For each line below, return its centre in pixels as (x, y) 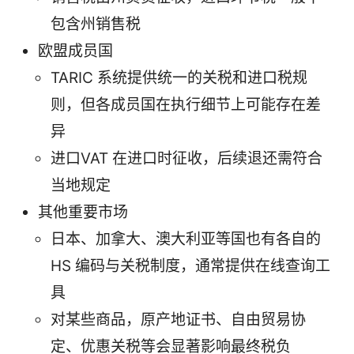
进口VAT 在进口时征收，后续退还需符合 (186, 159)
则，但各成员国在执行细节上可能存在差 (186, 105)
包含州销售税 (96, 24)
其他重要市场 (83, 213)
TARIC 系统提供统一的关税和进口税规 (179, 78)
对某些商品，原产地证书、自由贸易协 (178, 320)
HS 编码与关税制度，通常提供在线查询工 (190, 266)
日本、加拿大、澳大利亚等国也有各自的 (186, 239)
